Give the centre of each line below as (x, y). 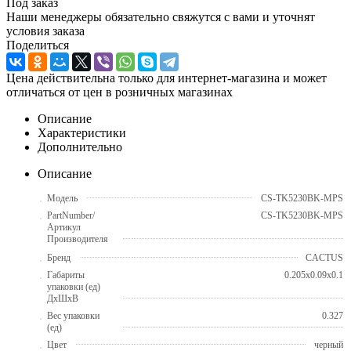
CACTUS (324, 257)
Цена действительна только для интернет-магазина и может (166, 78)
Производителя (78, 239)
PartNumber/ (71, 215)
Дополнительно (80, 147)
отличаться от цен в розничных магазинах (119, 92)
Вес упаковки (73, 315)
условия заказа (45, 31)
